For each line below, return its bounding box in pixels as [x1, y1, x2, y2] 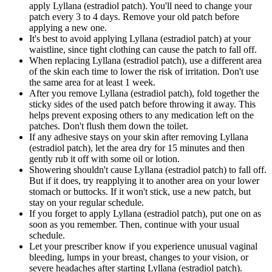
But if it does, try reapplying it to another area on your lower [29, 175, 259, 186]
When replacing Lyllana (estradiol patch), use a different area [29, 55, 262, 66]
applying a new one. [29, 22, 107, 33]
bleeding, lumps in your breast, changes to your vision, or [29, 252, 248, 263]
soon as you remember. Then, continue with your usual [29, 219, 239, 230]
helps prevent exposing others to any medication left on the [29, 110, 254, 121]
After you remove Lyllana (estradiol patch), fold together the [29, 88, 259, 99]
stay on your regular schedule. [29, 197, 144, 208]
